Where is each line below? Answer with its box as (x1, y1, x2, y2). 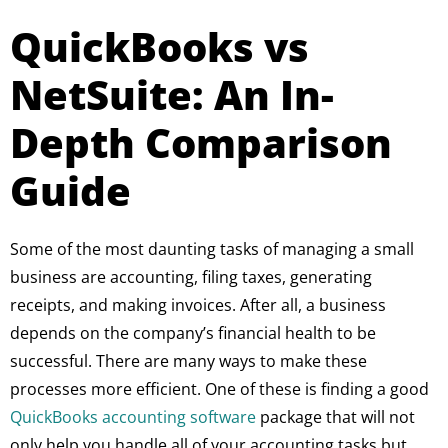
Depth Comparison (10, 115, 392, 170)
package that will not (256, 406, 415, 428)
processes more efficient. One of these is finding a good (10, 378, 429, 400)
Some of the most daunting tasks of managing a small (10, 238, 414, 260)
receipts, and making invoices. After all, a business (10, 294, 386, 316)
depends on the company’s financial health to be (10, 322, 376, 344)
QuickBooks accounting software (10, 406, 256, 428)
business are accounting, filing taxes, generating (10, 266, 372, 288)
